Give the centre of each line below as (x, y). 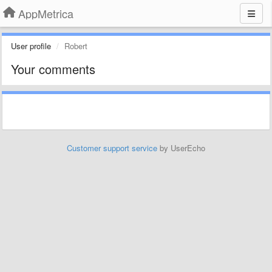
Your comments (53, 69)
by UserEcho (181, 148)
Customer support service (112, 148)
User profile (31, 46)
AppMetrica (46, 13)
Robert (76, 46)
